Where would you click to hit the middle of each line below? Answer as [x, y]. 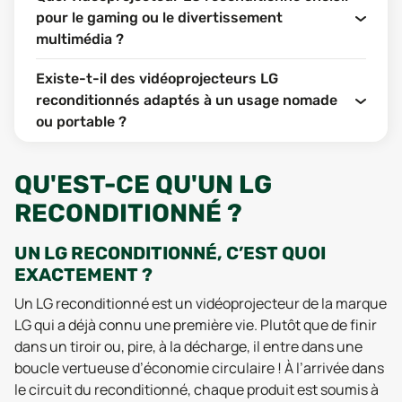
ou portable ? [81, 121]
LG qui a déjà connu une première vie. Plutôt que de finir [196, 324]
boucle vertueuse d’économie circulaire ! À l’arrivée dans [199, 367]
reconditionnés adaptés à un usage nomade [187, 100]
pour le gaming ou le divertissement [159, 17]
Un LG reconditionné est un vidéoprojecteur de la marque [201, 303]
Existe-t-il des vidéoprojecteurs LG [157, 78]
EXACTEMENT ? [83, 274]
